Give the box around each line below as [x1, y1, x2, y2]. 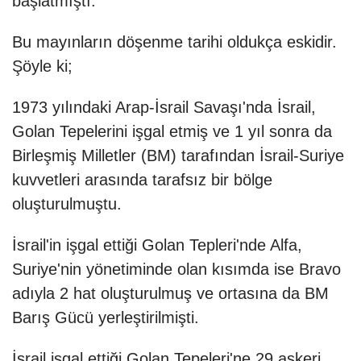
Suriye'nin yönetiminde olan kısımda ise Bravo [12, 260, 341, 279]
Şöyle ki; [12, 57, 73, 76]
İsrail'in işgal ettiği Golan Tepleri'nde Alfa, [12, 236, 302, 255]
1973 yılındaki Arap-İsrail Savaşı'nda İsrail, [12, 98, 316, 117]
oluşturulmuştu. [12, 195, 122, 214]
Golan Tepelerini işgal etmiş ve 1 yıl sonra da [12, 122, 332, 141]
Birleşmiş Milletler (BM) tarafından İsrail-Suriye [12, 147, 344, 165]
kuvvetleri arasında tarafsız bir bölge [12, 171, 272, 189]
